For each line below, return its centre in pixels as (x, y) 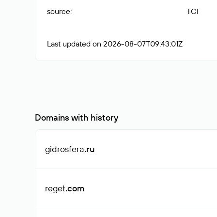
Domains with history (77, 117)
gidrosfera (65, 149)
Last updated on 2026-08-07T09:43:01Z (115, 44)
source (59, 11)
